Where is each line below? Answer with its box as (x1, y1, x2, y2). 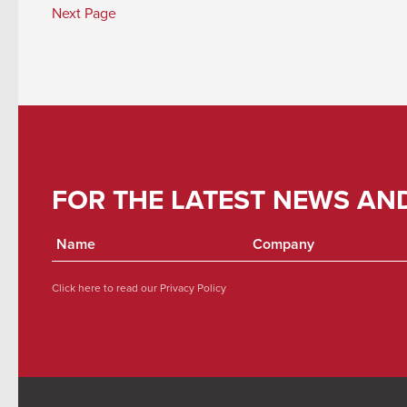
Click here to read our (52, 279, 157, 295)
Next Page (52, 3, 116, 24)
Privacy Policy (157, 279, 226, 295)
